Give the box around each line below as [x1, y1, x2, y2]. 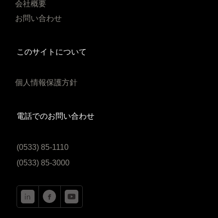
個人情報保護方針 [15, 78, 77, 87]
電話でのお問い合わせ [16, 112, 94, 120]
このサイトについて [16, 48, 87, 56]
